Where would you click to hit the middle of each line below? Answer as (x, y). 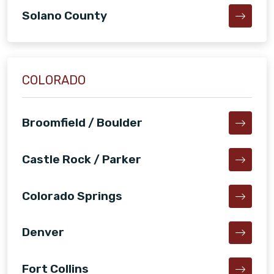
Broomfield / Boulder (82, 123)
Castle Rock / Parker (82, 159)
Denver (43, 232)
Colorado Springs (72, 196)
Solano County (65, 16)
